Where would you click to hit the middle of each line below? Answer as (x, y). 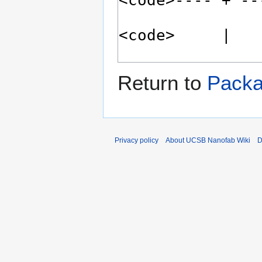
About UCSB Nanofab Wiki (208, 141)
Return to (162, 83)
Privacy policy (137, 141)
